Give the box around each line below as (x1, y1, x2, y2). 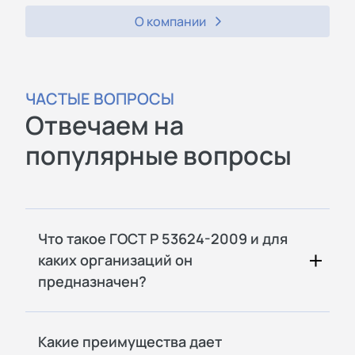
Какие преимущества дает (38, 331, 222, 351)
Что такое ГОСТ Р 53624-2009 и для (38, 228, 288, 248)
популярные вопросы (25, 137, 292, 173)
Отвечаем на (25, 107, 184, 143)
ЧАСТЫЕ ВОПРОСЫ (25, 87, 174, 109)
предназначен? (38, 271, 147, 291)
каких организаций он (38, 250, 193, 269)
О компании (134, 12, 206, 30)
